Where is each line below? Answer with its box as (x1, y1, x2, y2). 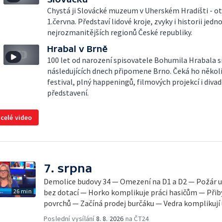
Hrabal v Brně (47, 44, 108, 54)
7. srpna (44, 162, 92, 175)
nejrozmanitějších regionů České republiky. (47, 27, 192, 37)
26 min (13, 187, 32, 195)
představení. (47, 88, 89, 98)
